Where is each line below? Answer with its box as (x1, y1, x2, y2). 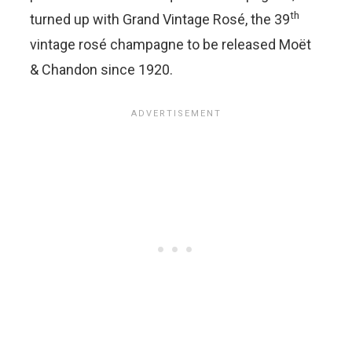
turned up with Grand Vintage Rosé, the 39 (30, 11, 290, 27)
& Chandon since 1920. (30, 61, 173, 78)
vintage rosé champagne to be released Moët (30, 36, 311, 53)
